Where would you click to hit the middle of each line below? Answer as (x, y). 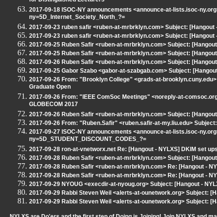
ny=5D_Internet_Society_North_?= (77, 18)
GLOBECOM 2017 (54, 105)
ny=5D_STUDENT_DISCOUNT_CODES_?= (88, 140)
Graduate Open (50, 87)
